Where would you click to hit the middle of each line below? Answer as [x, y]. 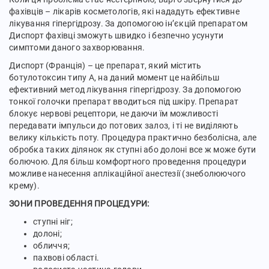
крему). [24, 186]
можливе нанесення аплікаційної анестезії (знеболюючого [128, 174]
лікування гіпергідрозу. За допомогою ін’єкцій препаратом [128, 23]
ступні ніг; [53, 222]
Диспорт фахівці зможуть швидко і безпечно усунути [116, 35]
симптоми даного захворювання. [77, 47]
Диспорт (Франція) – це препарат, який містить [105, 65]
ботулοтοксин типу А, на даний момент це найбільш [114, 77]
